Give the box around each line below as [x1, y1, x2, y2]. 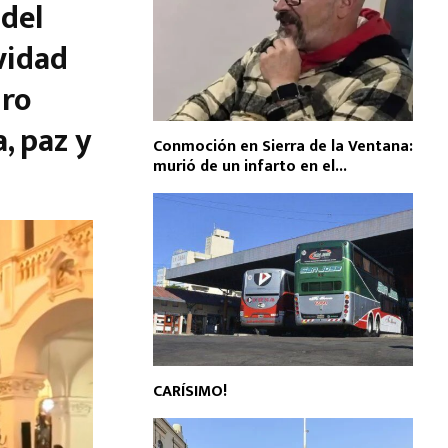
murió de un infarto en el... [153, 152, 347, 180]
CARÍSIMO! [153, 378, 227, 406]
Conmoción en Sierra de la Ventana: [153, 132, 413, 160]
